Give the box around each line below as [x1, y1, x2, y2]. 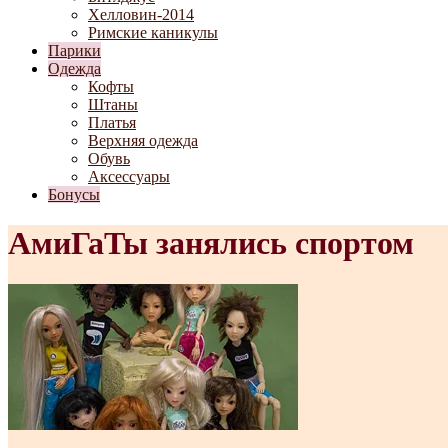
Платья [88, 114, 136, 131]
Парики [48, 42, 101, 59]
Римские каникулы [88, 24, 218, 41]
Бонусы [48, 186, 100, 203]
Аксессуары [88, 168, 170, 185]
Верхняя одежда [88, 132, 198, 149]
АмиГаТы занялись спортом [8, 225, 414, 262]
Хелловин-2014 [88, 6, 194, 23]
